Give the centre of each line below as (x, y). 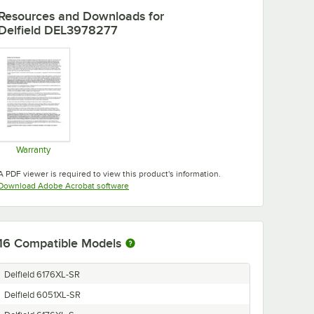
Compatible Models (68, 244)
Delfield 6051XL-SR (42, 295)
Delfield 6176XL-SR (42, 275)
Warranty (34, 150)
